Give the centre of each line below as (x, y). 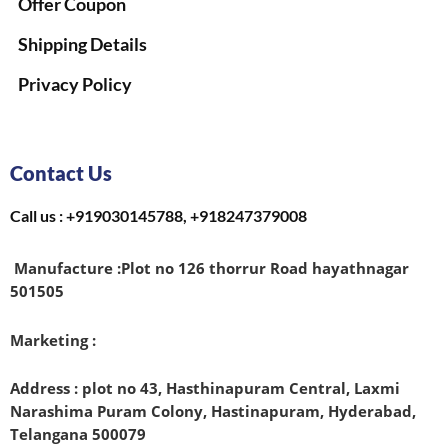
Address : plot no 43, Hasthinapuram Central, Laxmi (205, 388)
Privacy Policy (75, 84)
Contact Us (61, 173)
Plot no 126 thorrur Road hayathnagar (265, 268)
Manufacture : (65, 268)
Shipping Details (82, 44)
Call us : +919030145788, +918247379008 (158, 216)
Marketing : (53, 339)
